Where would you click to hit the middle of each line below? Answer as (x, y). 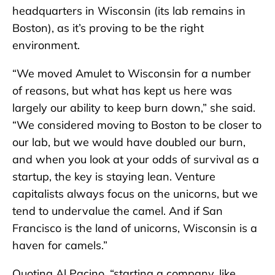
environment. (46, 45)
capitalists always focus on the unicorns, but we (135, 193)
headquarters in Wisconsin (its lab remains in (129, 10)
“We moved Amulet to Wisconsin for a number (132, 73)
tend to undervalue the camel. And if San (118, 211)
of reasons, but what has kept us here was (122, 90)
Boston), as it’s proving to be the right (108, 28)
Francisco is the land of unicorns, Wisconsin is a (135, 228)
